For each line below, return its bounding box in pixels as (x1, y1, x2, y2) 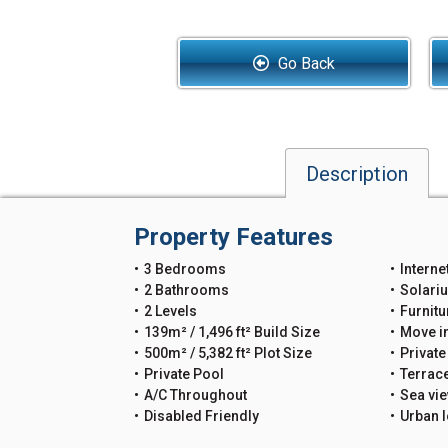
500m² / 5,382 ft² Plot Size (144, 345, 313, 361)
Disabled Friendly (144, 408, 260, 424)
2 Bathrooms (144, 282, 230, 298)
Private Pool (144, 366, 225, 382)
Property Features (134, 223, 334, 251)
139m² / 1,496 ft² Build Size (144, 324, 321, 340)
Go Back (274, 53, 335, 73)
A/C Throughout (144, 387, 248, 403)
